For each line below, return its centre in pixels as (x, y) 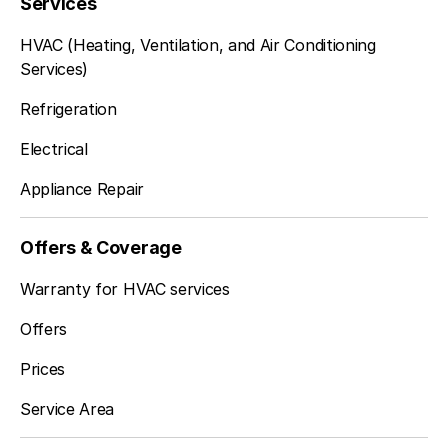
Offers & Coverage (101, 247)
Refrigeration (68, 109)
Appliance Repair (82, 189)
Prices (43, 369)
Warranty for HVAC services (125, 289)
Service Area (67, 409)
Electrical (54, 149)
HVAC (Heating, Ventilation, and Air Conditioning (198, 45)
